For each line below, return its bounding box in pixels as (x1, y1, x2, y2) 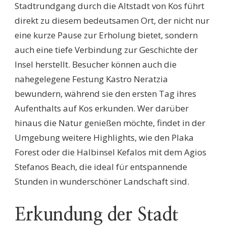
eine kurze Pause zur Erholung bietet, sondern (15, 29, 198, 41)
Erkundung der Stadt (15, 206, 179, 224)
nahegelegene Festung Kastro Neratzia (15, 73, 168, 85)
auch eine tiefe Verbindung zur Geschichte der (15, 44, 198, 56)
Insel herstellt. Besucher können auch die (15, 59, 177, 71)
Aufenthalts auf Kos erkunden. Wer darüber (15, 102, 189, 115)
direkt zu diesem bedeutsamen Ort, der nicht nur (15, 15, 209, 27)
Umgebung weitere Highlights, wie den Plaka (15, 132, 194, 144)
